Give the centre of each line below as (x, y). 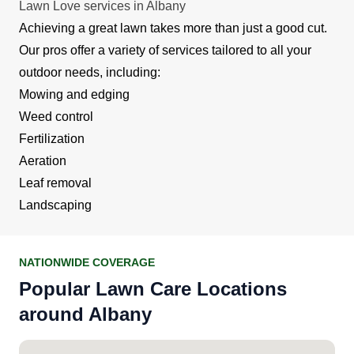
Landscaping (55, 205)
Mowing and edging (74, 94)
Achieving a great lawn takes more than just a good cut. (173, 28)
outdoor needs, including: (90, 72)
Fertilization (52, 138)
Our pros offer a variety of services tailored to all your (165, 50)
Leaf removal (55, 183)
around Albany (85, 314)
